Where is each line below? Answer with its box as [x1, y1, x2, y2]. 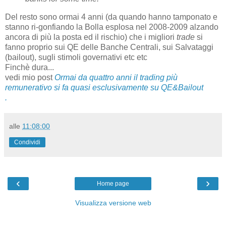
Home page [97, 180, 129, 187]
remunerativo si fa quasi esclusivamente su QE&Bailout [5, 83, 203, 92]
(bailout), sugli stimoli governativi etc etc [5, 52, 147, 62]
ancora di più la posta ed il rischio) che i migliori [5, 32, 177, 41]
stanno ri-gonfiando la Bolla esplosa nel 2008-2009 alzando [5, 22, 218, 31]
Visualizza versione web [75, 198, 151, 207]
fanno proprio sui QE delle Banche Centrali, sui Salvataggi [5, 42, 213, 51]
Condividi [14, 138, 40, 146]
